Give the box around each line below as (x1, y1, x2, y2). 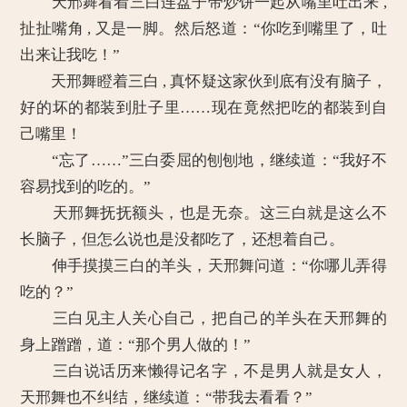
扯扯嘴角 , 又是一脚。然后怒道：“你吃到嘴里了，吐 (20, 20, 387, 37)
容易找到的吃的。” (20, 178, 152, 195)
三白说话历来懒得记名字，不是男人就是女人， (20, 362, 387, 380)
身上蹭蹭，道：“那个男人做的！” (20, 336, 252, 353)
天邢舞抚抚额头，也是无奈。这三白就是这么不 (20, 204, 387, 222)
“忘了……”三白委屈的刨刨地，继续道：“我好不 (20, 152, 387, 169)
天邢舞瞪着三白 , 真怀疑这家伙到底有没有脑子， (20, 73, 387, 90)
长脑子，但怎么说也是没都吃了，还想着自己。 (20, 231, 345, 248)
